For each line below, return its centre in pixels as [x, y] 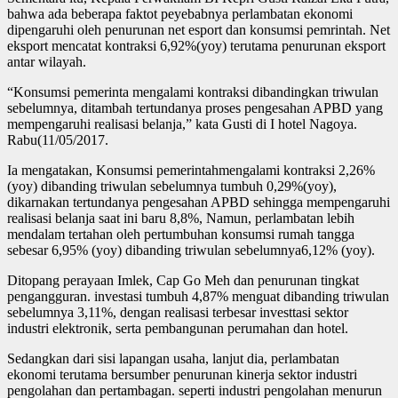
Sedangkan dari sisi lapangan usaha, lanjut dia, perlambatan [173, 358]
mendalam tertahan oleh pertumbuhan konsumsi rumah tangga [181, 234]
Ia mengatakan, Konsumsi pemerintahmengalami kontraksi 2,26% [191, 170]
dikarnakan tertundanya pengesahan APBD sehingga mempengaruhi [199, 202]
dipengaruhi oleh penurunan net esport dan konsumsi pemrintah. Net [199, 29]
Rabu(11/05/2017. [58, 139]
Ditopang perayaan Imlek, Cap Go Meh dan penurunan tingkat [183, 280]
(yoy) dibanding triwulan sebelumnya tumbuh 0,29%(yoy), [172, 186]
